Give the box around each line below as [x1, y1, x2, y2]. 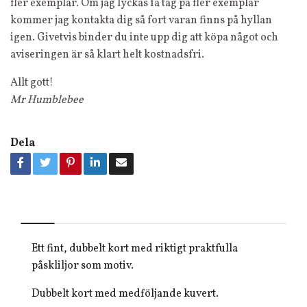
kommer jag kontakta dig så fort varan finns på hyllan [10, 13, 272, 28]
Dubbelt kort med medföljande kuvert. [32, 286, 219, 302]
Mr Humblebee [10, 93, 84, 108]
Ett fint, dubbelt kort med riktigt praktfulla [32, 241, 238, 256]
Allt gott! [10, 75, 53, 90]
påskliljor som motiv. [32, 258, 134, 273]
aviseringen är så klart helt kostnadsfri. [10, 47, 204, 62]
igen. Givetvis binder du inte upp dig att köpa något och [10, 30, 278, 45]
